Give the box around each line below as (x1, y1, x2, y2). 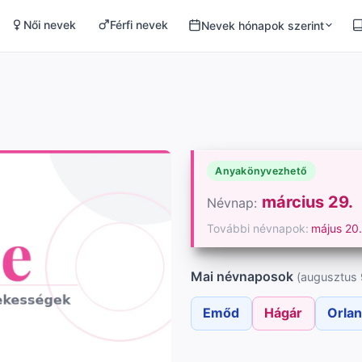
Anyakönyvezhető (215, 165, 308, 177)
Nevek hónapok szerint (200, 18, 324, 32)
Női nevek (23, 18, 77, 32)
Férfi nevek (109, 18, 168, 32)
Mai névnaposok (191, 268, 297, 285)
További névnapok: (207, 221, 309, 236)
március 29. (261, 192, 353, 212)
